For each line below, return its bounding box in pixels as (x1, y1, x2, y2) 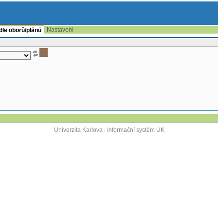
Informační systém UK (107, 127, 164, 133)
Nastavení (47, 26, 73, 33)
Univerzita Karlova (54, 127, 103, 133)
